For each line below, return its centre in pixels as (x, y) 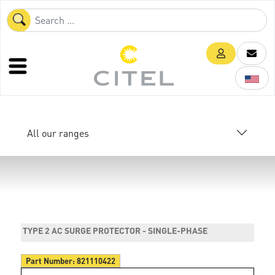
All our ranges (58, 133)
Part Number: (52, 261)
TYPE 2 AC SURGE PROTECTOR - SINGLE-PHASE (115, 230)
